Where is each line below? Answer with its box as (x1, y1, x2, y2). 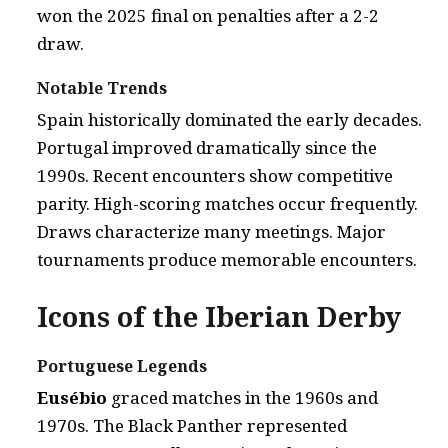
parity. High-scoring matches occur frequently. (37, 192, 418, 215)
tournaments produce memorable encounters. (37, 248, 417, 271)
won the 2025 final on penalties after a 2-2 (37, 4, 379, 27)
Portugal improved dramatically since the (37, 136, 377, 159)
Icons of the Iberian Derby (37, 298, 401, 335)
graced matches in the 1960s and (107, 386, 378, 409)
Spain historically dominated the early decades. (37, 108, 422, 131)
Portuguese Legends (37, 355, 207, 377)
